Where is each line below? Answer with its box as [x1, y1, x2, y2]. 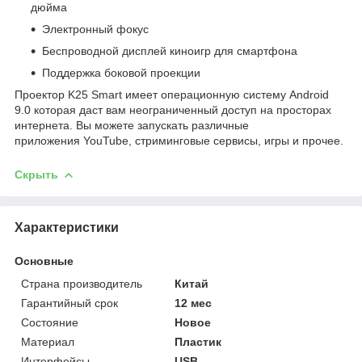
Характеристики [15, 220, 119, 234]
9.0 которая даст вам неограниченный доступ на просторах [15, 103, 331, 116]
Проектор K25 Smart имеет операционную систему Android [15, 87, 329, 101]
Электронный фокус [42, 22, 149, 36]
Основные [15, 254, 74, 267]
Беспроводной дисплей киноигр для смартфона [42, 44, 297, 57]
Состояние [21, 315, 78, 329]
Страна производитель [21, 276, 142, 290]
